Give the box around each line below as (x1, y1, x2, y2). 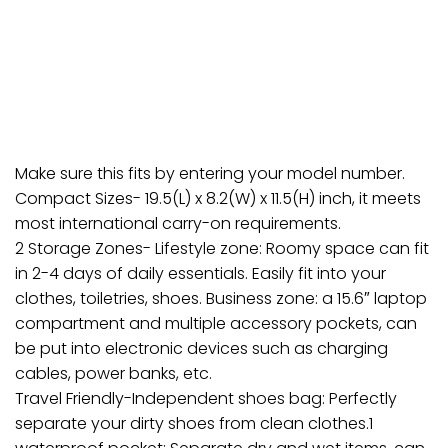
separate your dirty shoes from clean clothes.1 (15, 412, 373, 436)
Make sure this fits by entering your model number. (15, 162, 405, 186)
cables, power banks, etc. (15, 362, 212, 386)
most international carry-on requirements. (15, 212, 341, 236)
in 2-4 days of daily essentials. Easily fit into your (15, 262, 386, 286)
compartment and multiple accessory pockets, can (15, 312, 417, 336)
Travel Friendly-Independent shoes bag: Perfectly (15, 387, 397, 411)
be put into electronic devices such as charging (15, 337, 388, 361)
